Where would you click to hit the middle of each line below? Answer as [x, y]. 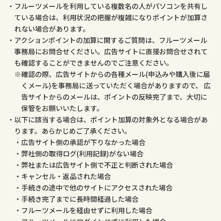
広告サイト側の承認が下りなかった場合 [83, 142]
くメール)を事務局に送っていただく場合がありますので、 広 [116, 85]
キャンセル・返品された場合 [66, 176]
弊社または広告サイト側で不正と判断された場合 [97, 165]
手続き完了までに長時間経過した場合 [80, 199]
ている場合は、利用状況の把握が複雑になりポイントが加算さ [111, 17]
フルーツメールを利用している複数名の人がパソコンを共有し [111, 6]
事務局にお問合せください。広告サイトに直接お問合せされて [111, 51]
